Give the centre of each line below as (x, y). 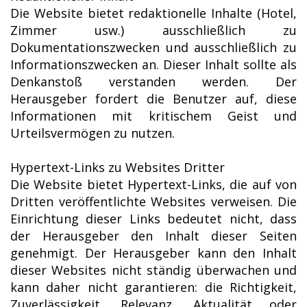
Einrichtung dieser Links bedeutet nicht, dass (153, 218)
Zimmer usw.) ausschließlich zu (153, 30)
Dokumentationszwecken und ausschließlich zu (153, 47)
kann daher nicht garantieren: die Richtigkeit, (153, 287)
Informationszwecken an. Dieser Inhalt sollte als (153, 64)
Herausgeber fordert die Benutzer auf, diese (153, 98)
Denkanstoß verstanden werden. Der (153, 81)
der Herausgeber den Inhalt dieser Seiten (153, 235)
